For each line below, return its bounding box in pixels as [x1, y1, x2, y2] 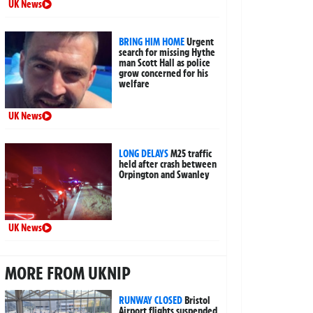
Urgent [187, 36, 214, 49]
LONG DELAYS [119, 147, 169, 161]
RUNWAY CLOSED [119, 294, 183, 307]
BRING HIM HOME [119, 36, 185, 49]
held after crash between [119, 158, 217, 171]
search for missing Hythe [119, 46, 216, 59]
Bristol [184, 294, 211, 307]
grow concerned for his [119, 67, 209, 80]
